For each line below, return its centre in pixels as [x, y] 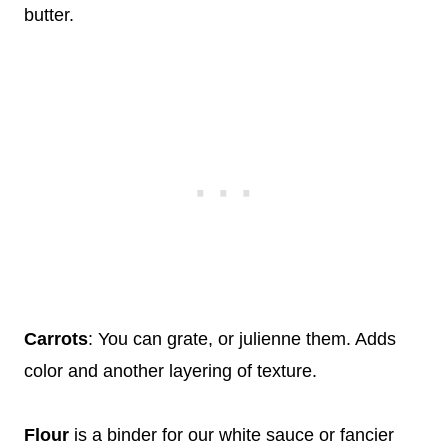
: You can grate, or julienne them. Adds [242, 339]
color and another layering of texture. [170, 371]
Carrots [56, 339]
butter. [49, 15]
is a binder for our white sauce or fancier [231, 435]
